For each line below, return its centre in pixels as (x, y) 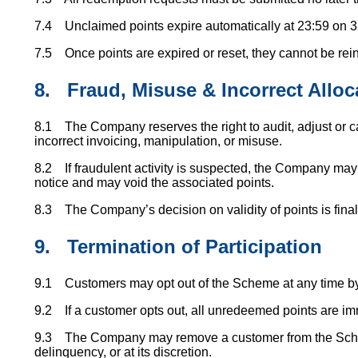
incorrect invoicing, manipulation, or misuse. (158, 141)
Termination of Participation (194, 246)
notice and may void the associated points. (154, 182)
